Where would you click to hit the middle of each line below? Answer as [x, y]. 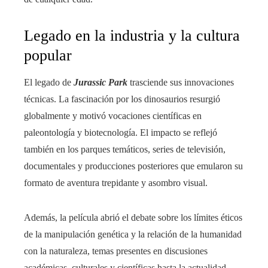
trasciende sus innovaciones [181, 82]
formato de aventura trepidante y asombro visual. [116, 182]
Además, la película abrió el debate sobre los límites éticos [133, 217]
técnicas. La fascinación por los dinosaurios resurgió [122, 99]
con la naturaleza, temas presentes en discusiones [116, 251]
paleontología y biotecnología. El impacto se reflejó [121, 132]
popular [48, 55]
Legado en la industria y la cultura [132, 35]
